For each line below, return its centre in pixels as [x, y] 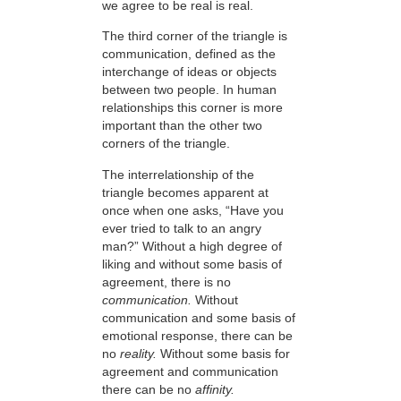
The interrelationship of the [178, 174]
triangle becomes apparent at [185, 192]
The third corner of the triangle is [195, 36]
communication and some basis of [199, 317]
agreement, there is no [166, 282]
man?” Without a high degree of [192, 246]
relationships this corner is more [192, 108]
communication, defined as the [189, 54]
